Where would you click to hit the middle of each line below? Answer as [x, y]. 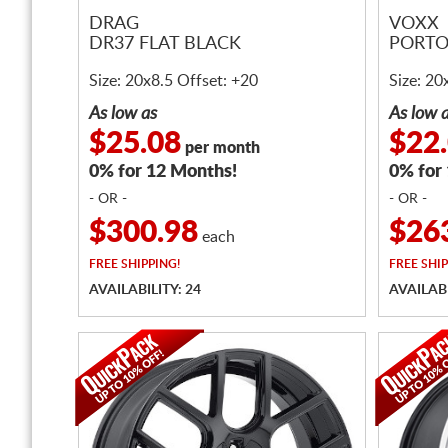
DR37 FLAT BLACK [165, 44]
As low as [123, 114]
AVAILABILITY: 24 [145, 290]
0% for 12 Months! [163, 172]
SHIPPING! [149, 264]
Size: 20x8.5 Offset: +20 [173, 81]
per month [220, 148]
